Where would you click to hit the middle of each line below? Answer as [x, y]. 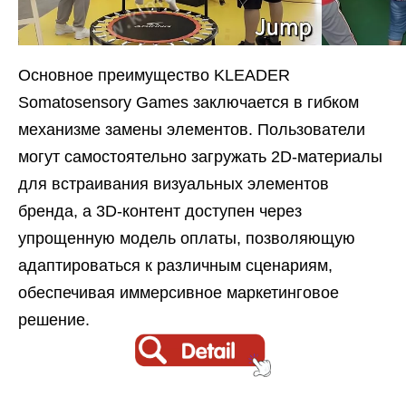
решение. [54, 320]
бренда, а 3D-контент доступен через [160, 211]
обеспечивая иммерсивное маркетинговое [179, 293]
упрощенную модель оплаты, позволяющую [187, 238]
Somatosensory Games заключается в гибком [188, 102]
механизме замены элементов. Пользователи [192, 130]
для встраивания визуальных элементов [174, 184]
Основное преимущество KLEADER [154, 75]
